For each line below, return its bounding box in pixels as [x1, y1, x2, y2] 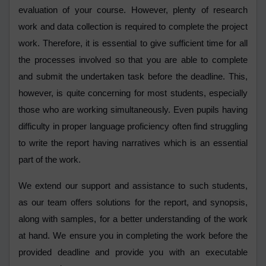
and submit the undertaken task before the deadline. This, [18, 72, 248, 82]
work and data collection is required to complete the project [18, 22, 248, 32]
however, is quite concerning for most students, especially [18, 88, 248, 99]
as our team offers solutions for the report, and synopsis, [18, 198, 248, 208]
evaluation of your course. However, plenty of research [18, 5, 248, 15]
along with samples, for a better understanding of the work [18, 214, 248, 224]
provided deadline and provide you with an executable [18, 248, 248, 258]
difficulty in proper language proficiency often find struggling [18, 122, 248, 132]
